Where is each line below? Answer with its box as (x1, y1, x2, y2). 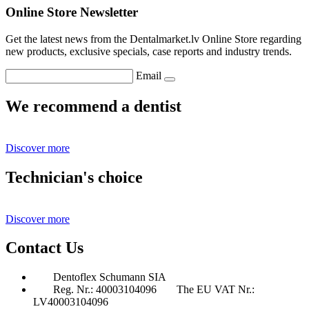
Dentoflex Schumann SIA (53, 271, 166, 283)
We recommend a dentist (6, 97, 181, 115)
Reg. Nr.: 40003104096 (53, 283, 157, 296)
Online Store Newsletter (6, 5, 138, 20)
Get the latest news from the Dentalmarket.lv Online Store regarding (6, 32, 301, 45)
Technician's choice (6, 168, 143, 186)
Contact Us (6, 239, 83, 257)
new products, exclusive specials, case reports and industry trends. (6, 45, 292, 57)
